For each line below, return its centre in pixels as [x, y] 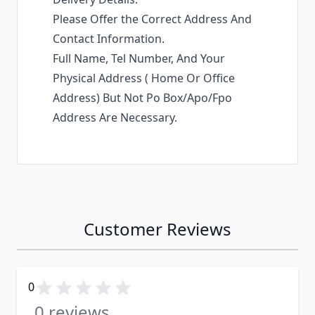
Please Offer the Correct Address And [152, 19]
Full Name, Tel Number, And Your [139, 59]
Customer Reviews [157, 229]
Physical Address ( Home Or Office [144, 78]
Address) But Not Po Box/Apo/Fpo [142, 98]
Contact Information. [110, 39]
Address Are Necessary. [116, 118]
